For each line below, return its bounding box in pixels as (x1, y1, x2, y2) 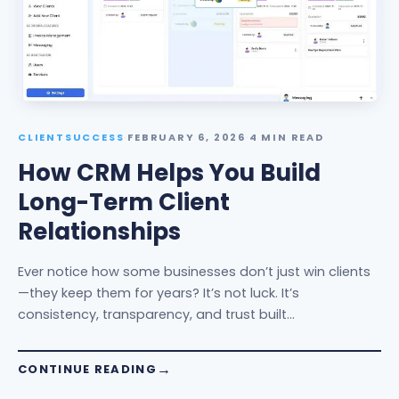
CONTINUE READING (18, 361, 157, 378)
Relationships (18, 216, 181, 248)
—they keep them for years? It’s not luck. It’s (18, 284, 299, 302)
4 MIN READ (248, 130, 324, 144)
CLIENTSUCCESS (18, 130, 125, 144)
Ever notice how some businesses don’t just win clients (18, 263, 370, 281)
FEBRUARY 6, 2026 (127, 130, 247, 144)
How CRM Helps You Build (18, 157, 321, 189)
